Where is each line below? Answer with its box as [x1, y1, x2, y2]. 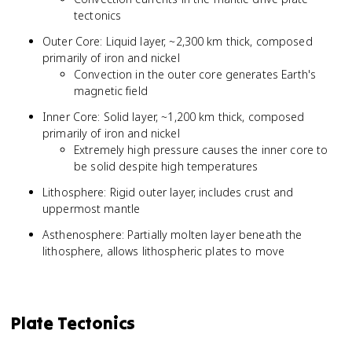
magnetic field [74, 83, 148, 98]
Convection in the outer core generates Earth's [74, 67, 317, 82]
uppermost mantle [42, 201, 141, 216]
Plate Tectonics [11, 312, 136, 334]
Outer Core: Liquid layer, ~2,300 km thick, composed [42, 34, 313, 49]
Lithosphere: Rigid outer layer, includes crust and [42, 185, 294, 200]
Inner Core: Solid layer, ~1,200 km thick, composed [42, 109, 305, 124]
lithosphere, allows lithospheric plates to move [42, 244, 285, 258]
